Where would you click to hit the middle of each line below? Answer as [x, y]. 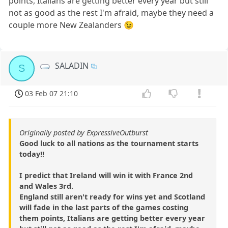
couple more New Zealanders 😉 [72, 25]
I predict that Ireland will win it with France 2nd [106, 175]
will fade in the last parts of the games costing [104, 207]
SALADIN [72, 66]
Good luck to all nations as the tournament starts [109, 143]
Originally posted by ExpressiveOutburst [84, 132]
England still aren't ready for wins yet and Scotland [112, 196]
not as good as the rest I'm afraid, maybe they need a [111, 13]
